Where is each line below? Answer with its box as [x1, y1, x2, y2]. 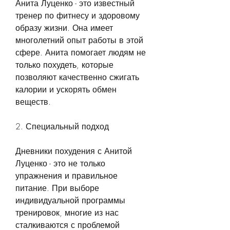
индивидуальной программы [15, 194, 125, 206]
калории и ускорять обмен [15, 83, 117, 95]
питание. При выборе [15, 182, 99, 194]
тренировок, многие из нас [15, 206, 119, 218]
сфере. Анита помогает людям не [15, 46, 146, 58]
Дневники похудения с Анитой [15, 145, 132, 157]
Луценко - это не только [15, 157, 105, 169]
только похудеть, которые [15, 59, 113, 70]
